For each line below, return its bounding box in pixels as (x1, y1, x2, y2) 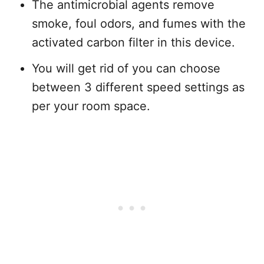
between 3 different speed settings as (32, 80, 245, 94)
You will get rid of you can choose (32, 61, 220, 75)
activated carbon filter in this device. (32, 35, 235, 49)
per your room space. (32, 98, 150, 113)
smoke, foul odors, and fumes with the (32, 16, 246, 31)
